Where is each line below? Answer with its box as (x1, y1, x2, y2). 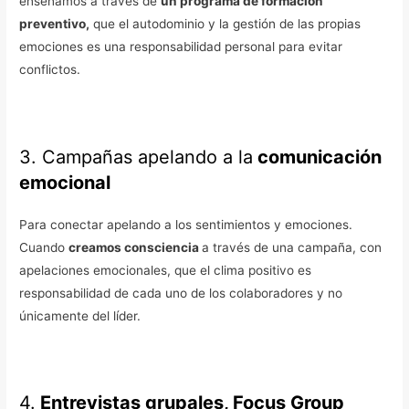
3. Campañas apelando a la (19, 145, 254, 168)
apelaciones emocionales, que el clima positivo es (19, 262, 312, 278)
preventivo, (19, 16, 90, 31)
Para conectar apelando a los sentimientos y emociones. (19, 216, 353, 232)
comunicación (253, 145, 383, 168)
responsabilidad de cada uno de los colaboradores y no (19, 285, 343, 300)
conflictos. (19, 61, 81, 77)
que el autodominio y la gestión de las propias (89, 16, 362, 31)
